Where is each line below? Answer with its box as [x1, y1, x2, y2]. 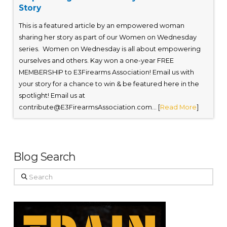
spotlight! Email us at [18, 92, 85, 100]
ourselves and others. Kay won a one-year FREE [18, 57, 174, 65]
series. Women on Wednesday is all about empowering [18, 45, 201, 53]
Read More [160, 103, 197, 111]
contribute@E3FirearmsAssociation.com [18, 103, 152, 111]
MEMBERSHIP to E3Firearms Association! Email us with [18, 68, 194, 77]
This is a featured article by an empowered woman [18, 22, 184, 30]
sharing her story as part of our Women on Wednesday [18, 33, 197, 42]
